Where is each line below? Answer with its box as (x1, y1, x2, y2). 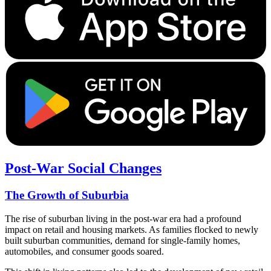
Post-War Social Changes (5, 160, 162, 177)
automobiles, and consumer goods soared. (5, 246, 164, 256)
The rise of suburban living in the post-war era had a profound (5, 213, 241, 224)
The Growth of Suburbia (5, 189, 129, 202)
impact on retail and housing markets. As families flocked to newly (5, 224, 258, 235)
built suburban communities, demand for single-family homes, (5, 235, 240, 246)
